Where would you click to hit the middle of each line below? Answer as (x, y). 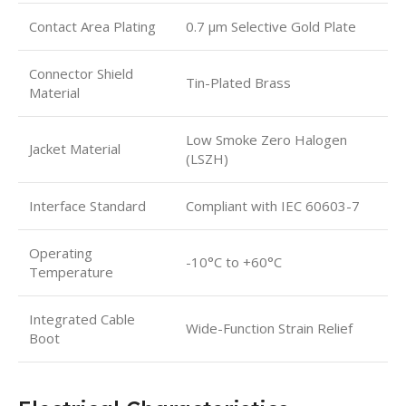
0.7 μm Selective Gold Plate (271, 26)
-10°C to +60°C (234, 261)
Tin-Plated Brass (238, 82)
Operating (61, 252)
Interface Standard (87, 205)
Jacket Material (75, 148)
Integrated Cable (82, 319)
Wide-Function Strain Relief (269, 328)
